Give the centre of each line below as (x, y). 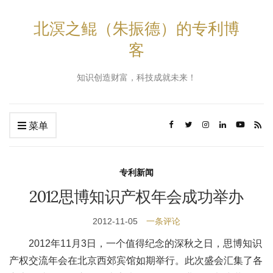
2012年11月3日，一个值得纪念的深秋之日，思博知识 (145, 243)
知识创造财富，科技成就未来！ (136, 77)
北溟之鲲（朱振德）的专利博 (136, 28)
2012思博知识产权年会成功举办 (136, 197)
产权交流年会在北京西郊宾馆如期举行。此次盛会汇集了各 (136, 261)
